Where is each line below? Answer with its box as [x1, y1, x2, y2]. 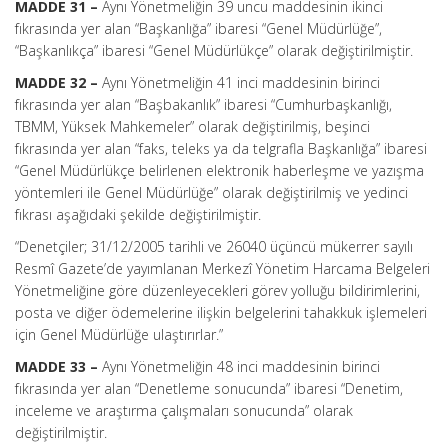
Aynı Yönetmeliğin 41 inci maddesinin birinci [102, 73, 380, 92]
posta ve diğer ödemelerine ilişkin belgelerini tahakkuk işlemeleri [15, 303, 427, 322]
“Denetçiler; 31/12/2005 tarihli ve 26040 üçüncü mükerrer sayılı [15, 237, 413, 256]
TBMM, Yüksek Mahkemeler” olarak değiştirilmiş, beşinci [15, 117, 370, 136]
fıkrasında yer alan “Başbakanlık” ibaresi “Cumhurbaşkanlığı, [15, 95, 392, 114]
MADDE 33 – [15, 357, 102, 376]
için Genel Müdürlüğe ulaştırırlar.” [15, 325, 223, 344]
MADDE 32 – [15, 73, 102, 92]
